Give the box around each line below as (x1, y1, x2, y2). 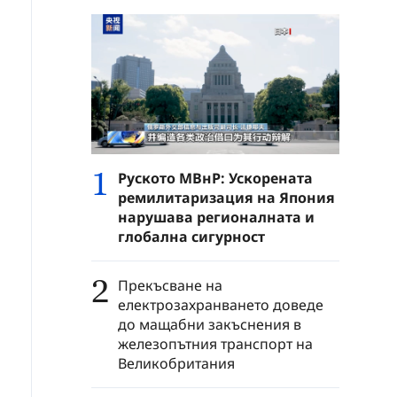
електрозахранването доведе (118, 294, 323, 315)
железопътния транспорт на (118, 333, 313, 354)
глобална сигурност (118, 226, 265, 246)
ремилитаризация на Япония (118, 187, 335, 207)
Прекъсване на (118, 275, 222, 295)
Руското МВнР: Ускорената (118, 167, 313, 188)
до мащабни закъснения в (118, 314, 301, 334)
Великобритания (118, 353, 235, 373)
